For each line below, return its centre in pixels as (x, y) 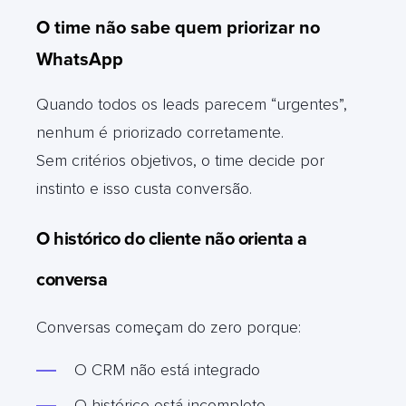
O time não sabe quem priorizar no (178, 28)
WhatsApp (80, 59)
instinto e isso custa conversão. (144, 188)
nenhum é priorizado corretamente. (160, 132)
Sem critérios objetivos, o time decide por (180, 160)
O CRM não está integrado (167, 369)
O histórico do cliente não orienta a (171, 239)
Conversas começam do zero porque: (169, 327)
